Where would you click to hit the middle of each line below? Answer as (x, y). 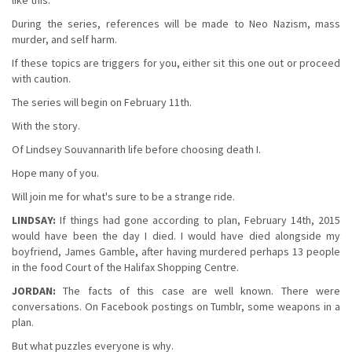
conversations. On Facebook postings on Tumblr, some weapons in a (176, 306)
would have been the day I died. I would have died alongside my (176, 235)
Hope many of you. (55, 172)
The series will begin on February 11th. (102, 102)
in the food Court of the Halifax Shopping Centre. (125, 267)
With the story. (46, 125)
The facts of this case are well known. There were (198, 290)
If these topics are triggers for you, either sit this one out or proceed (176, 62)
